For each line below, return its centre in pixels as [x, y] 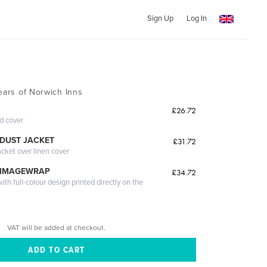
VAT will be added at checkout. [57, 227]
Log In [196, 18]
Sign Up [160, 18]
